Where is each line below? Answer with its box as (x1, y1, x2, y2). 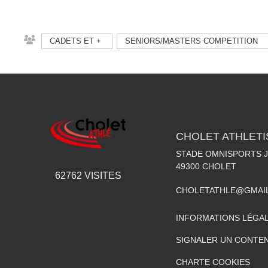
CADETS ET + (50, 36, 101, 45)
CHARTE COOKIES (176, 257, 250, 267)
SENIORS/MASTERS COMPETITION (125, 36, 258, 45)
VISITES (81, 170, 121, 181)
